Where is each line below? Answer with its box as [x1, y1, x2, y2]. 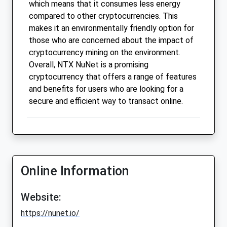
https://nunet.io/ [21, 208, 80, 218]
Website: [21, 191, 61, 204]
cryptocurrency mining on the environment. [29, 48, 180, 58]
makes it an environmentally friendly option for [29, 23, 194, 33]
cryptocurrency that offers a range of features [29, 72, 197, 82]
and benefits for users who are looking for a [29, 84, 183, 94]
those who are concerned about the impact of [29, 35, 194, 46]
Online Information [21, 164, 129, 179]
